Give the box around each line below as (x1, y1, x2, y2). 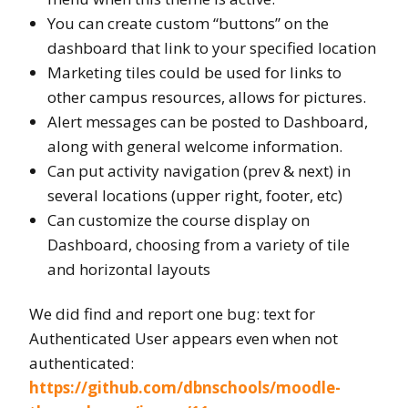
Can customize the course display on (47, 209, 310, 230)
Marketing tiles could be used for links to (47, 61, 342, 83)
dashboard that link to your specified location (47, 36, 376, 58)
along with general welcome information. (47, 135, 342, 157)
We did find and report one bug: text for (29, 302, 315, 324)
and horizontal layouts (47, 258, 210, 280)
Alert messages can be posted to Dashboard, (47, 110, 368, 132)
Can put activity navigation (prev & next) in (47, 159, 351, 181)
